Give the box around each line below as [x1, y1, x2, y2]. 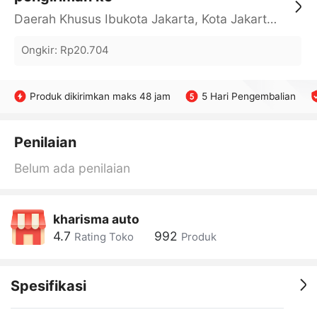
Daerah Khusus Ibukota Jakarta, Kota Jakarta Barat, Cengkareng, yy [266, 11, 277, 26]
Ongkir [21, 44, 54, 57]
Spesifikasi [10, 277, 86, 294]
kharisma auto [52, 211, 139, 226]
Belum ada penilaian [13, 160, 130, 175]
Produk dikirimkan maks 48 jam [30, 91, 171, 103]
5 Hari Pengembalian [201, 91, 296, 103]
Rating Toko [74, 230, 134, 243]
